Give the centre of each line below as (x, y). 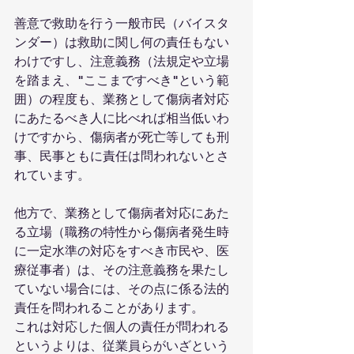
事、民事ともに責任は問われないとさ (122, 156)
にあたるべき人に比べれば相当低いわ (122, 119)
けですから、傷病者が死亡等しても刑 (122, 137)
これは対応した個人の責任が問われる (122, 327)
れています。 (52, 175)
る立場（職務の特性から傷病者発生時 (122, 232)
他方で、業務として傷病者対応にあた (122, 213)
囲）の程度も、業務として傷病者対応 (122, 100)
